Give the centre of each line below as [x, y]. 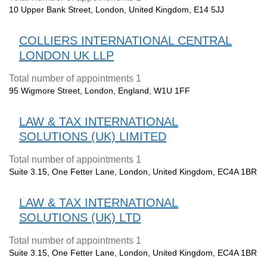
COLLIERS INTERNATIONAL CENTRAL [125, 40]
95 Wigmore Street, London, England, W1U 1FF [100, 90]
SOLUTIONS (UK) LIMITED [93, 136]
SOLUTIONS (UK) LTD [80, 217]
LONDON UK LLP [66, 55]
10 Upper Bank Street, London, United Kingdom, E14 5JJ [117, 9]
